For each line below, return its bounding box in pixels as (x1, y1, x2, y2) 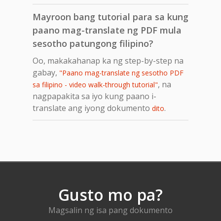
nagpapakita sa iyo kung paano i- (33, 90, 156, 102)
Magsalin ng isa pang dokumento (48, 204, 173, 216)
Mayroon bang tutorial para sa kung (33, 10, 188, 23)
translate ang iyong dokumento (33, 102, 152, 113)
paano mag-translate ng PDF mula (33, 24, 182, 36)
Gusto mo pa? (58, 184, 163, 205)
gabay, (33, 67, 59, 78)
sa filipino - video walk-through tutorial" (33, 79, 158, 89)
